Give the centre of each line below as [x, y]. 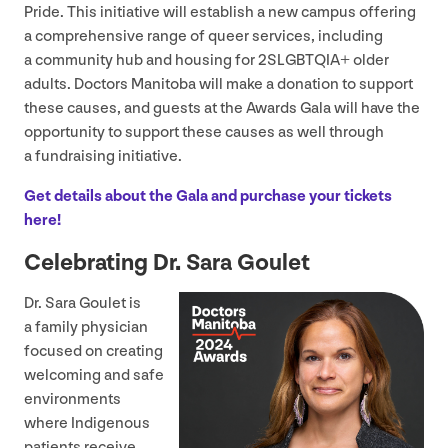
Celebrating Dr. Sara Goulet [167, 263]
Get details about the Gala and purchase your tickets [208, 197]
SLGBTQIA [303, 61]
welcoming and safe [94, 376]
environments [72, 400]
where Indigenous [87, 424]
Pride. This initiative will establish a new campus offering [220, 13]
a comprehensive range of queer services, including [203, 37]
